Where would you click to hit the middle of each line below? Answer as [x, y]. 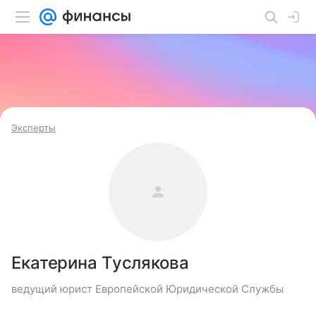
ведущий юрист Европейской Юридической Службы [147, 289]
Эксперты [34, 128]
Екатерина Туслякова [100, 263]
